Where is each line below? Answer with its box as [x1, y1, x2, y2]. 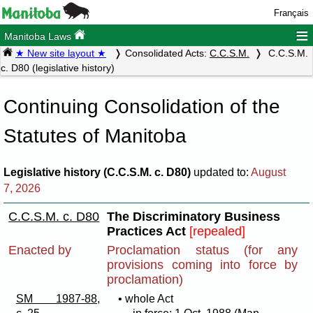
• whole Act [117, 292, 173, 305]
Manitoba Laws [4, 31, 75, 43]
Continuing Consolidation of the [3, 96, 280, 118]
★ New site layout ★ [15, 48, 106, 59]
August [251, 166, 286, 178]
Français [273, 8, 309, 18]
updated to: [191, 166, 251, 178]
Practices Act [107, 224, 190, 238]
